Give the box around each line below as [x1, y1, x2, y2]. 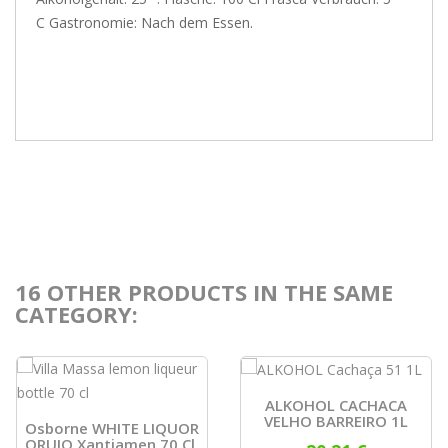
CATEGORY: [15, 299, 138, 330]
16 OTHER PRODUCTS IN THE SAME [15, 277, 393, 308]
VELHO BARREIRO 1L [264, 411, 408, 432]
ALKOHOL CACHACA [265, 395, 407, 416]
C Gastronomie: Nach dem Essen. [36, 13, 253, 33]
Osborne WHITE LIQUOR [25, 418, 199, 439]
